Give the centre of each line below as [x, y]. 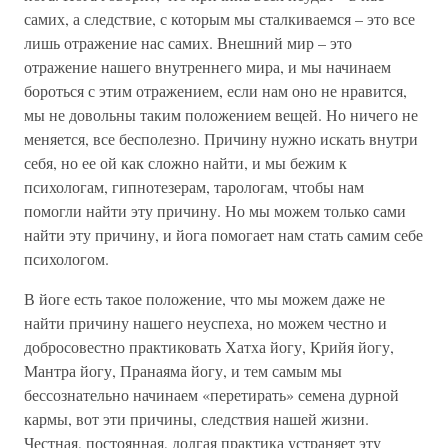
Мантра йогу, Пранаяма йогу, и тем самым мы [183, 370]
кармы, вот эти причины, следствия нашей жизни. [196, 418]
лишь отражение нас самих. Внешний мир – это [188, 42]
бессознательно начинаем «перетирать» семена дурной [211, 394]
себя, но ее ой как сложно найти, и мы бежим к [185, 162]
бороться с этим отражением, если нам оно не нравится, [215, 90]
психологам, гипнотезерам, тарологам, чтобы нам [194, 186]
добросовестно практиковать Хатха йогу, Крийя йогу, [209, 346]
